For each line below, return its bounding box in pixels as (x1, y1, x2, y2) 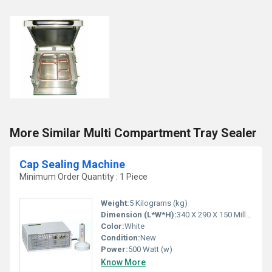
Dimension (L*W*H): (101, 210, 177, 220)
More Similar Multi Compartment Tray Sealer (10, 125, 257, 140)
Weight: (101, 199, 129, 208)
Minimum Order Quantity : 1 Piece (19, 171, 148, 182)
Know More (101, 257, 146, 268)
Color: (101, 222, 124, 231)
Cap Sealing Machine (19, 157, 125, 171)
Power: (101, 245, 128, 254)
